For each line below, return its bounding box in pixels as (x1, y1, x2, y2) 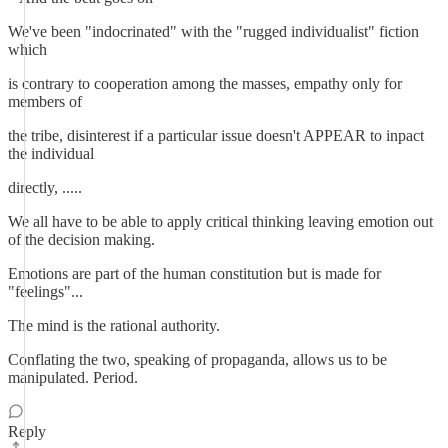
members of (8, 93, 82, 110)
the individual (8, 145, 94, 162)
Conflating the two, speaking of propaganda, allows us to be (8, 351, 387, 368)
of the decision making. (8, 231, 155, 248)
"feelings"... (8, 283, 83, 300)
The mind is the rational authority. (8, 317, 220, 334)
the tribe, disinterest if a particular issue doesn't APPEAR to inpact (8, 127, 424, 144)
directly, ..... (8, 179, 82, 196)
